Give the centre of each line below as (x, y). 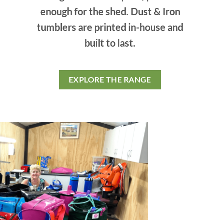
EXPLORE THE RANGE (110, 80)
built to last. (110, 43)
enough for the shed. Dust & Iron (110, 12)
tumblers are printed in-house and (110, 27)
